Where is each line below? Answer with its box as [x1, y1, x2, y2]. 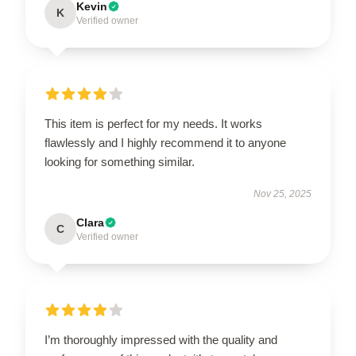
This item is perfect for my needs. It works [44, 116, 262, 130]
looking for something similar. [44, 154, 195, 168]
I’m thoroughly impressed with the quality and [44, 332, 277, 346]
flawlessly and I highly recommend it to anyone [44, 135, 286, 149]
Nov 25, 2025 [253, 188, 311, 199]
